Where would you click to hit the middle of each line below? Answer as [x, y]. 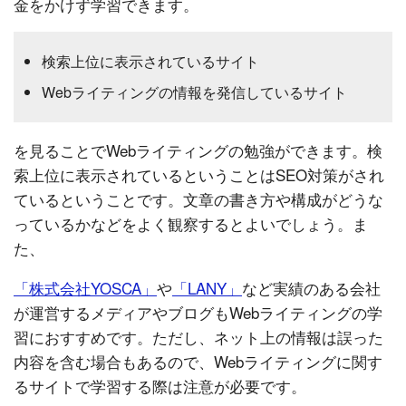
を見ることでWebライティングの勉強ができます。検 [198, 150]
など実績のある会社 [311, 287]
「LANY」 [207, 287]
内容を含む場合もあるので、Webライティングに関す [198, 361]
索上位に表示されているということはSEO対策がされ [199, 174]
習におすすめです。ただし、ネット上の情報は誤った [198, 336]
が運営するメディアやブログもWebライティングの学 [198, 312]
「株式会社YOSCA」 [85, 287]
